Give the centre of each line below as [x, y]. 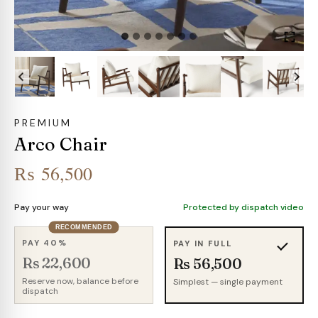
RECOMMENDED [84, 227]
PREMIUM [43, 123]
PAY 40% [45, 243]
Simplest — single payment [227, 281]
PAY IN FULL [203, 243]
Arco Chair [61, 144]
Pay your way [42, 208]
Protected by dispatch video [243, 208]
